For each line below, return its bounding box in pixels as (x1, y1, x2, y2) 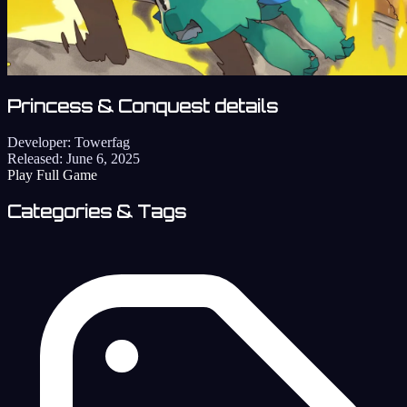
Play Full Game (7, 167, 97, 184)
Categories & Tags (7, 200, 186, 223)
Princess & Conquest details (7, 95, 278, 118)
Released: (7, 151, 63, 167)
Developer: (7, 134, 71, 151)
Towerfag (74, 134, 130, 151)
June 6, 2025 (66, 151, 140, 167)
